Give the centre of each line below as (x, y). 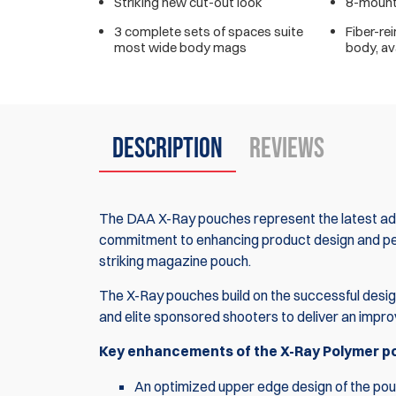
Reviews (287, 149)
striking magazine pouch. (175, 261)
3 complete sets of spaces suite (209, 32)
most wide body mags (180, 48)
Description (168, 149)
